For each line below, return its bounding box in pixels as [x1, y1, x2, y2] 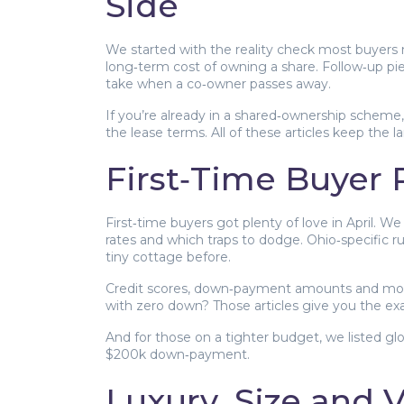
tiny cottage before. [106, 249, 231, 265]
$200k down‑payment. [106, 346, 250, 363]
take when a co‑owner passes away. [106, 76, 331, 92]
